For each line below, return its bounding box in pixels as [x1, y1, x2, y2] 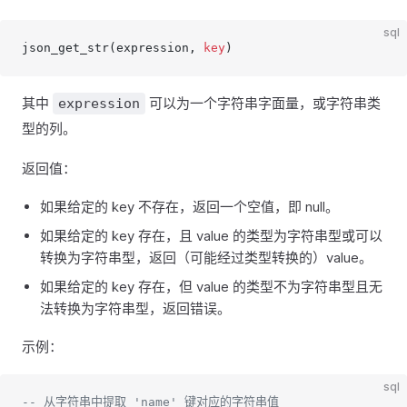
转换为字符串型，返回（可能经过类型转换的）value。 [40, 249, 372, 266]
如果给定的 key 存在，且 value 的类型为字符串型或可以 [40, 227, 382, 244]
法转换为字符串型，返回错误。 [40, 300, 231, 317]
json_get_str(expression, [22, 41, 203, 55]
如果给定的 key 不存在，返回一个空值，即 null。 [40, 198, 339, 215]
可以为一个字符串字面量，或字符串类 [145, 94, 381, 112]
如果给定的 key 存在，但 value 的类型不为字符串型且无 [40, 278, 382, 295]
